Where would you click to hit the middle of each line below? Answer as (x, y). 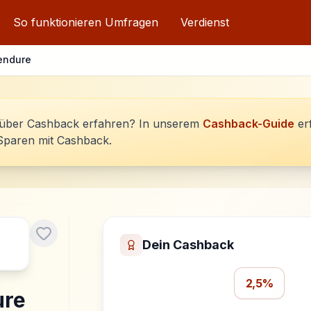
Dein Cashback (188, 245)
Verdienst (205, 22)
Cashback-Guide (249, 124)
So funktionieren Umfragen (86, 22)
